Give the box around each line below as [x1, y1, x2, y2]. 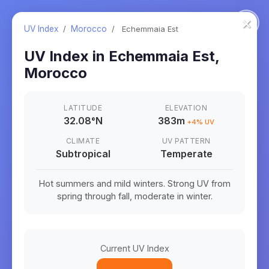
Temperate [160, 148, 213, 160]
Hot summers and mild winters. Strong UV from [38, 178, 231, 189]
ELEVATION [165, 103, 208, 112]
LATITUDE [64, 103, 102, 112]
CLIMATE [65, 136, 100, 145]
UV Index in [24, 47, 109, 65]
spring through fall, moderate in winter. [56, 191, 213, 201]
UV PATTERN [162, 136, 211, 145]
